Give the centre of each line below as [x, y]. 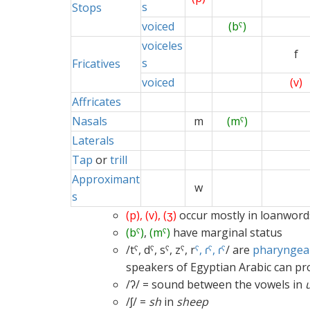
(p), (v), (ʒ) [153, 215]
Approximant [106, 179]
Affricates [97, 101]
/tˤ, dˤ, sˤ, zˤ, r [161, 249]
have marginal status [226, 232]
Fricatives [96, 63]
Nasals [90, 121]
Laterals [93, 140]
